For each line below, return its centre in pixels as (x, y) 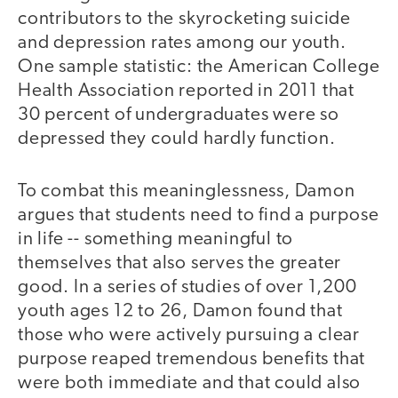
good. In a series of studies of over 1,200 (187, 287)
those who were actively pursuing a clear (189, 335)
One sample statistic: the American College (199, 68)
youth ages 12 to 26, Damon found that (180, 311)
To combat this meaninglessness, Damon (187, 191)
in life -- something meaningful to (156, 239)
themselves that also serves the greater (180, 263)
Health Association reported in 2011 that (186, 92)
